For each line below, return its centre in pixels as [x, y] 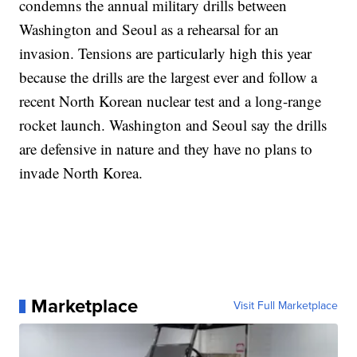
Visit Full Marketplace [285, 306]
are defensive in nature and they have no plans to [166, 149]
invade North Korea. [81, 173]
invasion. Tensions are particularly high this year [166, 53]
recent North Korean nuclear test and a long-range [171, 101]
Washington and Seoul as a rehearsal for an [149, 29]
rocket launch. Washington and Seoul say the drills [173, 125]
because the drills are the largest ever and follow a [169, 77]
